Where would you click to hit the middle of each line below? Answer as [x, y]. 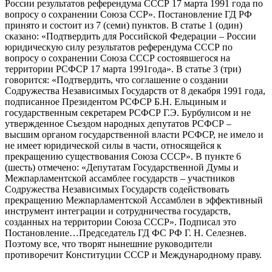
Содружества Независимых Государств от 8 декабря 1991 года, [135, 90]
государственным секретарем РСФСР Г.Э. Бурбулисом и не [128, 112]
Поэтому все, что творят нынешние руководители [109, 243]
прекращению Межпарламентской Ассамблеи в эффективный [134, 200]
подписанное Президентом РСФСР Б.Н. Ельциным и [116, 101]
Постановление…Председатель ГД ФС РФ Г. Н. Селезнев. [127, 233]
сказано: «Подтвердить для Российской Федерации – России [131, 36]
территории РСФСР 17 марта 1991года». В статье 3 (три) [123, 69]
